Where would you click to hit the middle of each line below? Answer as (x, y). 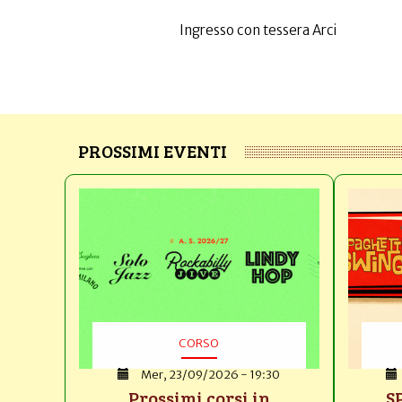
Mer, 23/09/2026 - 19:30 (211, 374)
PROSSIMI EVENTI (153, 151)
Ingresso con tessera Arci (258, 30)
